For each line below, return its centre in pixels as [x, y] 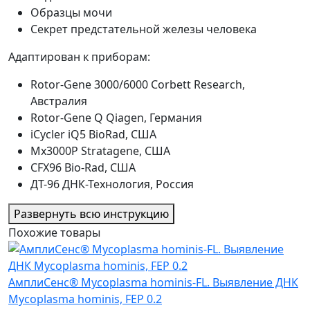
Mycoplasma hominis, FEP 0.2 [85, 299]
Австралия [59, 101]
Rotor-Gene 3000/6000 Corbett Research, [138, 84]
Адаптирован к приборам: [79, 57]
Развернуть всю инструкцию [91, 214]
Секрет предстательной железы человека [144, 29]
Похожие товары [54, 232]
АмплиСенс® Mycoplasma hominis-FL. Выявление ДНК [153, 282]
